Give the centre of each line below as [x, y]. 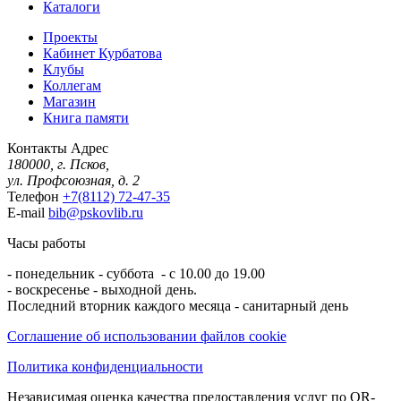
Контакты [37, 148]
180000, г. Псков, [58, 164]
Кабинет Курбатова [102, 53]
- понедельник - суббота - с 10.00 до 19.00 [136, 273]
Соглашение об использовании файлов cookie [147, 336]
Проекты [70, 37]
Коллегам [72, 85]
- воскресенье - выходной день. [102, 289]
